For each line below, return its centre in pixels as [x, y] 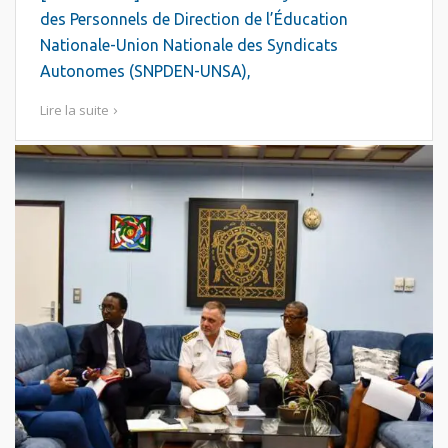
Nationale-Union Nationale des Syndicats [189, 45]
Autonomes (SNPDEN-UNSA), [145, 71]
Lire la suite [74, 110]
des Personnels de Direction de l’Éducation [194, 19]
